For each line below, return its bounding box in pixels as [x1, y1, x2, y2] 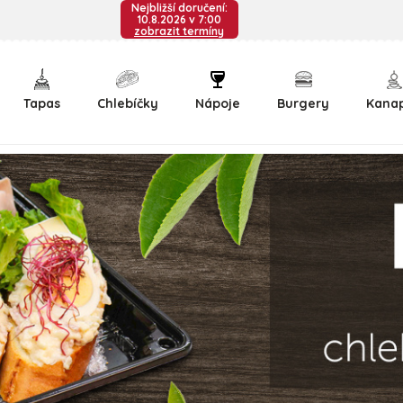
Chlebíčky [96, 95, 158, 112]
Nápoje [194, 95, 240, 112]
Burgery [277, 95, 330, 112]
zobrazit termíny [134, 24, 224, 38]
